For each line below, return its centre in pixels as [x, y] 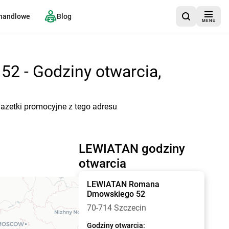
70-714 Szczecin [116, 208]
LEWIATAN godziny [132, 149]
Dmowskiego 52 [116, 194]
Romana [144, 184]
